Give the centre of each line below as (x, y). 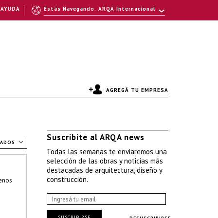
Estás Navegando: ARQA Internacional (99, 9)
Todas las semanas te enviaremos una (107, 152)
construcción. (67, 179)
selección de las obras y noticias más (105, 161)
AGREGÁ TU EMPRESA (137, 90)
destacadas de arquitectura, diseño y (104, 170)
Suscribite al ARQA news (96, 137)
